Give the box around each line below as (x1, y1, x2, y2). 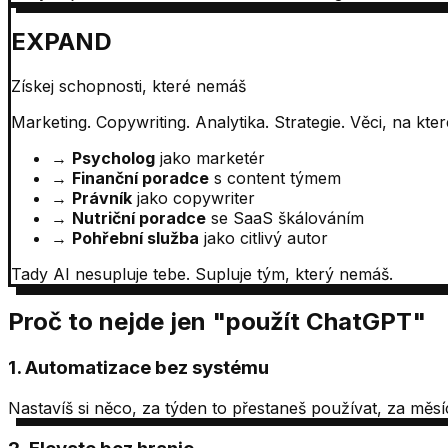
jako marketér (160, 148, 265, 169)
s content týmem (214, 168, 341, 189)
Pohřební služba (72, 228, 199, 249)
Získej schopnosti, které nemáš (11, 76, 246, 97)
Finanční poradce (72, 168, 209, 189)
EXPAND (11, 27, 112, 57)
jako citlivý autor (204, 228, 328, 249)
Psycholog (72, 148, 155, 169)
